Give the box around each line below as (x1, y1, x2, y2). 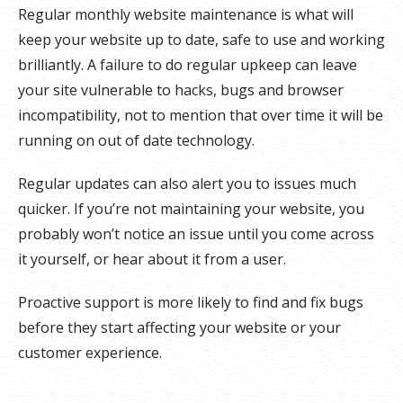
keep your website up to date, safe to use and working (18, 29, 385, 49)
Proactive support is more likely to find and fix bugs (18, 291, 363, 312)
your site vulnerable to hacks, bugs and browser (18, 79, 344, 100)
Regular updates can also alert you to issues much (18, 173, 356, 193)
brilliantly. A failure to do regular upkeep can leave (18, 54, 357, 75)
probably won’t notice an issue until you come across (18, 223, 374, 244)
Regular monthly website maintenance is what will (18, 4, 354, 24)
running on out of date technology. (18, 130, 255, 150)
